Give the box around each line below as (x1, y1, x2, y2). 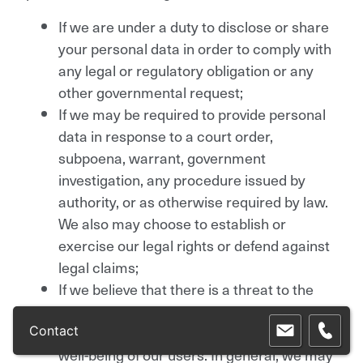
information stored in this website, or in (58, 299, 309, 322)
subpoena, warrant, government (58, 146, 266, 169)
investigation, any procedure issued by (58, 168, 305, 190)
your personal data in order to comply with (58, 36, 331, 59)
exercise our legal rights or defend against (58, 233, 330, 256)
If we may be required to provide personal (58, 102, 326, 125)
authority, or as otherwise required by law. (58, 190, 328, 212)
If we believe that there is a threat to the (58, 277, 314, 300)
